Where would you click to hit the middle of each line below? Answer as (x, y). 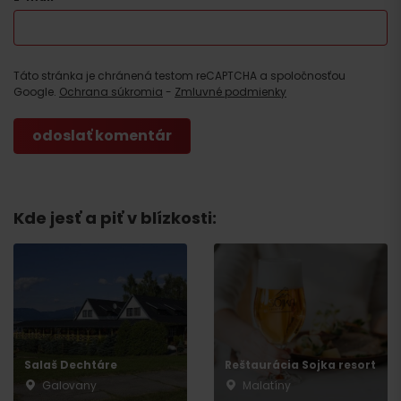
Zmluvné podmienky (230, 92)
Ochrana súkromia (111, 92)
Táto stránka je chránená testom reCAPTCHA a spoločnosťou (179, 76)
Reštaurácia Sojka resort (300, 365)
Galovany (69, 386)
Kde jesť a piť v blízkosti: (115, 218)
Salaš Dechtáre (71, 365)
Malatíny (267, 386)
